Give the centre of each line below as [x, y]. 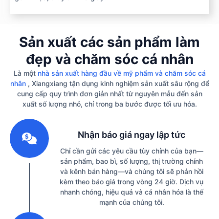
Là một [25, 73]
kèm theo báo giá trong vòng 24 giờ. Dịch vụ [131, 182]
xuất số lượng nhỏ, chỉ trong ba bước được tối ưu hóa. [109, 104]
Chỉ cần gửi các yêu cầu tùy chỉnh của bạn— [131, 151]
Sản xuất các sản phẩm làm [109, 42]
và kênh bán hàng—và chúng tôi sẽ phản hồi [131, 172]
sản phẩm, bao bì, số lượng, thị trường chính [131, 161]
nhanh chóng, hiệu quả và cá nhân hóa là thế [131, 192]
